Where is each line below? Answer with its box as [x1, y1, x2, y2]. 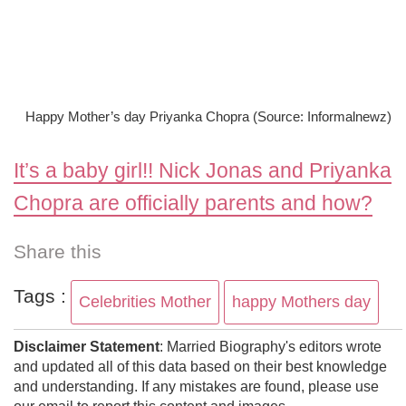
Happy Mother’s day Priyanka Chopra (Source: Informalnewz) [24, 108, 391, 124]
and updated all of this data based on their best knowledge [14, 359, 387, 375]
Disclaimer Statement [14, 339, 159, 355]
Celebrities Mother [79, 293, 211, 312]
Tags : [14, 285, 66, 307]
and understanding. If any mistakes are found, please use [14, 379, 379, 395]
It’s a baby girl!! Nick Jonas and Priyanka [14, 159, 391, 183]
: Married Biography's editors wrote [159, 339, 382, 355]
